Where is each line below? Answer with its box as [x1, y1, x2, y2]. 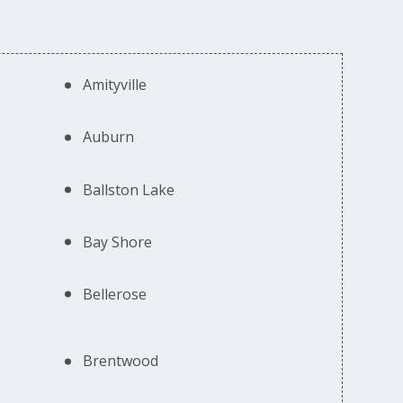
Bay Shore [83, 231, 153, 252]
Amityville [83, 75, 148, 95]
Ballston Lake [83, 179, 175, 200]
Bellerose [83, 283, 148, 304]
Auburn [83, 127, 135, 148]
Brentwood [83, 351, 159, 372]
